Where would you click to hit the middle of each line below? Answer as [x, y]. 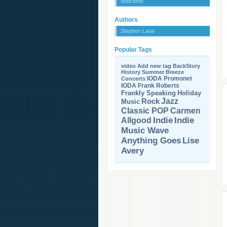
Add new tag [154, 66]
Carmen [185, 110]
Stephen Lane [138, 31]
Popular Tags [133, 50]
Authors [126, 20]
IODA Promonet [169, 79]
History [131, 72]
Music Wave [145, 130]
